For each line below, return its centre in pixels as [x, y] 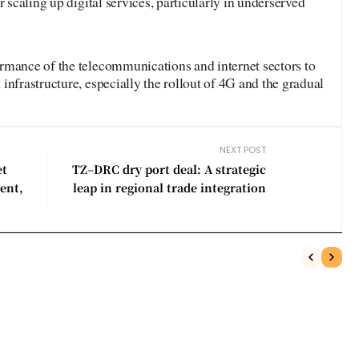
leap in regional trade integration [170, 187]
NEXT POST [243, 149]
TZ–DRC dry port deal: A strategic [169, 169]
